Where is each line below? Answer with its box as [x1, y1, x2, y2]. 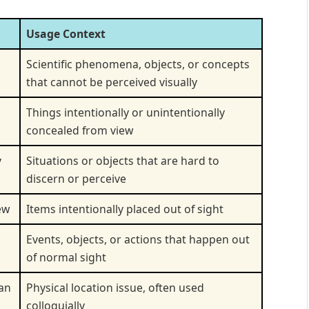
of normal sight [26, 249, 106, 265]
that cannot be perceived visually [26, 74, 197, 90]
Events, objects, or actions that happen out [26, 231, 250, 247]
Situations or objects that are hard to [26, 152, 219, 168]
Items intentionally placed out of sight [26, 201, 223, 217]
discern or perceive [26, 170, 126, 186]
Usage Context [26, 26, 106, 41]
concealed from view [26, 122, 133, 138]
